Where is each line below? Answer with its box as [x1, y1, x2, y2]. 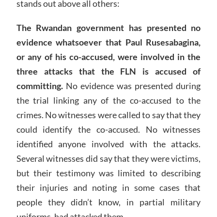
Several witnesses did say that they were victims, [16, 153, 201, 164]
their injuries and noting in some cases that [16, 182, 201, 193]
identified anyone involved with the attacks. [16, 138, 201, 149]
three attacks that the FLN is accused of [16, 65, 201, 77]
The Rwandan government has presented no [16, 22, 201, 33]
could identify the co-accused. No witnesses [16, 124, 201, 135]
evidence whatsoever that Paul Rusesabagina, [16, 36, 201, 47]
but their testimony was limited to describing [16, 167, 201, 178]
